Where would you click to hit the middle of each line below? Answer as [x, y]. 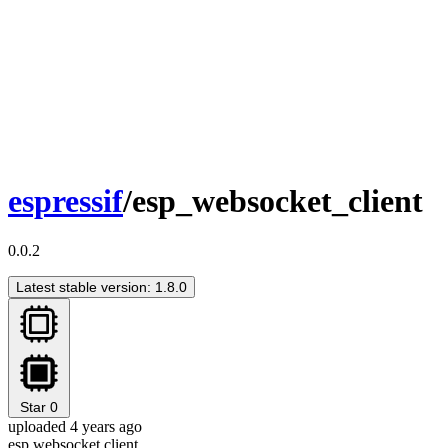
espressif [65, 201]
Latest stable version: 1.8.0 [101, 286]
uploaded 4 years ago [75, 426]
